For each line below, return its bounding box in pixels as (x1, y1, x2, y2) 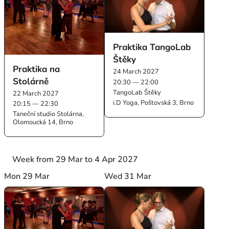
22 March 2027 (13, 88, 59, 98)
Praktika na (13, 62, 60, 75)
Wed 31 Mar (104, 170, 151, 182)
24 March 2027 (113, 67, 159, 77)
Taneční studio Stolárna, (13, 109, 84, 119)
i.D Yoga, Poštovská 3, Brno (113, 98, 194, 107)
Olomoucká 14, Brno (13, 117, 74, 127)
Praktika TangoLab (113, 41, 191, 54)
